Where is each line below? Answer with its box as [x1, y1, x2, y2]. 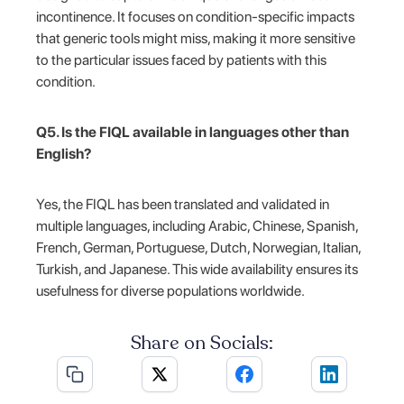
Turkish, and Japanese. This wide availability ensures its [36, 260, 359, 278]
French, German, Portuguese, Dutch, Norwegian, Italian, [36, 238, 362, 256]
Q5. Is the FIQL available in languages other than [36, 123, 350, 141]
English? [36, 144, 93, 162]
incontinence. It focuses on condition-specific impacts [36, 7, 355, 25]
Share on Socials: [131, 330, 273, 355]
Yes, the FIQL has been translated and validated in [36, 195, 330, 213]
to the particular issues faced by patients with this [36, 50, 327, 69]
